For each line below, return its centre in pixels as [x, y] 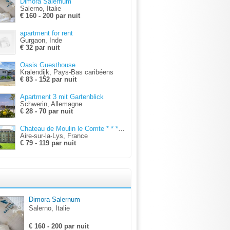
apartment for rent [46, 33]
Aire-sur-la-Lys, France [54, 136]
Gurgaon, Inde [41, 41]
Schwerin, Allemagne [51, 104]
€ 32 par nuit [40, 48]
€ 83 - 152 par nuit [48, 80]
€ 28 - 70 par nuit [46, 111]
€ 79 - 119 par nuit [48, 143]
